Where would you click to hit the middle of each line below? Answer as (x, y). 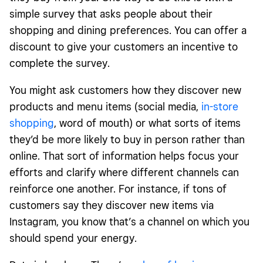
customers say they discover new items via (112, 205)
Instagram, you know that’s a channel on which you (129, 222)
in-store (220, 107)
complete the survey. (60, 63)
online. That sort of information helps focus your (124, 156)
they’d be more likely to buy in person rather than (127, 140)
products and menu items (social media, (105, 107)
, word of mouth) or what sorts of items (147, 123)
